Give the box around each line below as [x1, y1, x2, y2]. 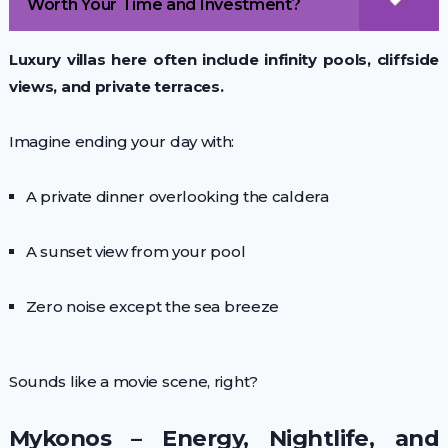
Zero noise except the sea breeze [25, 297, 280, 317]
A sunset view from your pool [25, 242, 246, 262]
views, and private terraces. [8, 77, 224, 97]
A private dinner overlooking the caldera [25, 187, 329, 207]
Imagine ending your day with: [8, 132, 235, 152]
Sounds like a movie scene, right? [8, 372, 258, 392]
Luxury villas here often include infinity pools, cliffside [8, 50, 440, 70]
